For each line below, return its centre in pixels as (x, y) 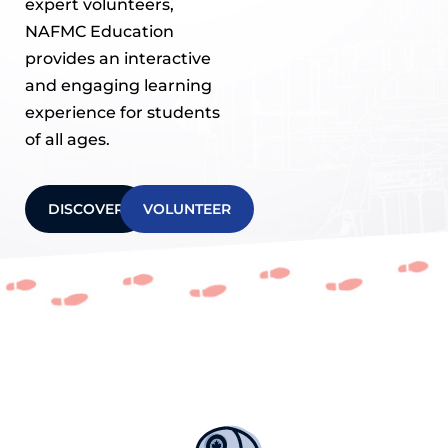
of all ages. (67, 139)
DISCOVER (86, 208)
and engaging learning (118, 85)
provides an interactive (118, 58)
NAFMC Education (99, 31)
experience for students (122, 112)
